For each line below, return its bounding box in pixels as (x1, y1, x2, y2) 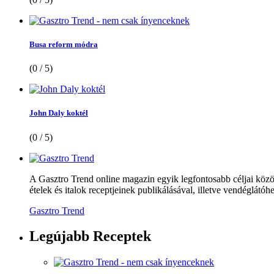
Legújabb (29, 228, 89, 245)
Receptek (89, 228, 151, 245)
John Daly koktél (29, 108, 88, 118)
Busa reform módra (29, 39, 98, 49)
